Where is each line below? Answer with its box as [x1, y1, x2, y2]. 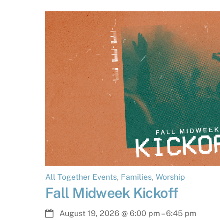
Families [121, 172, 152, 182]
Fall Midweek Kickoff [45, 184, 178, 201]
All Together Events [45, 172, 117, 182]
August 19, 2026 [59, 209, 119, 219]
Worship [156, 172, 185, 182]
